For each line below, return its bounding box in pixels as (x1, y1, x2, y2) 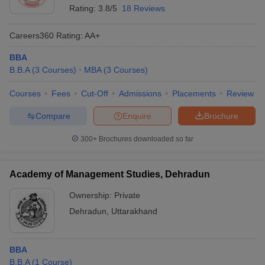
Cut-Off (81, 89, 108, 98)
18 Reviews (122, 4, 165, 13)
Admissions (119, 89, 161, 98)
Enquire (122, 111, 151, 121)
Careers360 (9, 30, 54, 40)
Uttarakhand (111, 206, 157, 216)
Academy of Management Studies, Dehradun (9, 169, 210, 179)
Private (114, 190, 140, 200)
